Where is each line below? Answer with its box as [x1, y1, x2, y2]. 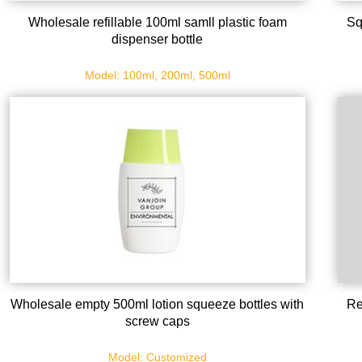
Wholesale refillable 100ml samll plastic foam [27, 15, 287, 29]
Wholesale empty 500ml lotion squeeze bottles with [11, 297, 305, 312]
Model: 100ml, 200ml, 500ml [84, 68, 230, 82]
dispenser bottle [112, 32, 204, 46]
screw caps [124, 314, 190, 329]
